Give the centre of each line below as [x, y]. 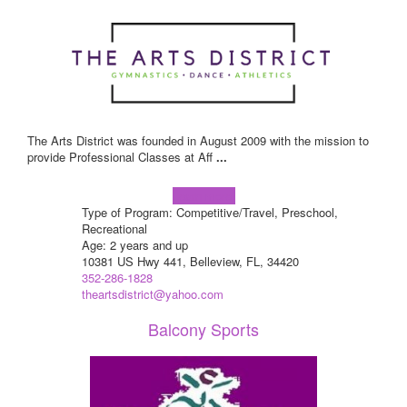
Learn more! [203, 196]
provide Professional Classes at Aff [122, 157]
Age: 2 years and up [134, 245]
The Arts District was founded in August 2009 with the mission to [198, 141]
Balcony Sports [203, 329]
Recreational [114, 229]
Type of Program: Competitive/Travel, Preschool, [209, 213]
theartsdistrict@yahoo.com [152, 294]
